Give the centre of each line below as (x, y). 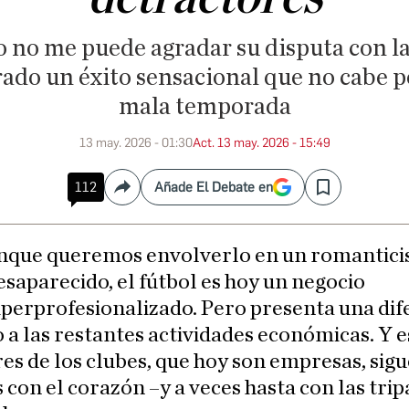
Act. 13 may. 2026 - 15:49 (261, 143)
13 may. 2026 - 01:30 (136, 143)
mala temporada (204, 106)
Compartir (153, 194)
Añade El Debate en (214, 187)
